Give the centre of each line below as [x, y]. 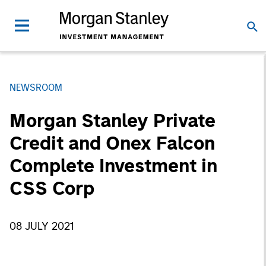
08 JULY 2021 [42, 226]
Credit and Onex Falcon [112, 143]
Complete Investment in [113, 166]
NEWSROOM [36, 88]
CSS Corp [52, 188]
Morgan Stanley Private [113, 121]
